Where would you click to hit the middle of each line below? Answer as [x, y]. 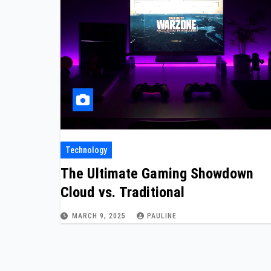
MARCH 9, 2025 [100, 216]
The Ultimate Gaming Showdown [157, 173]
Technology [86, 150]
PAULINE [162, 216]
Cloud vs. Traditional [123, 192]
